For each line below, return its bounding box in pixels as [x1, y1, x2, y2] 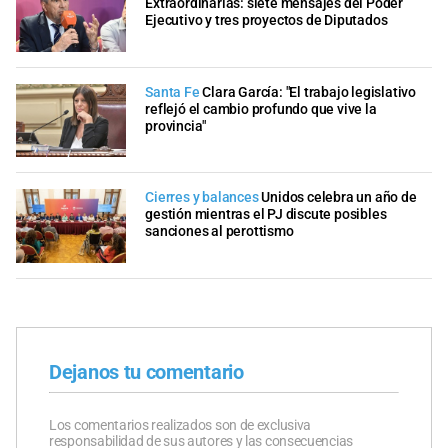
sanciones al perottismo [145, 223, 294, 241]
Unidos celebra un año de [261, 189, 417, 207]
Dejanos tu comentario [49, 359, 244, 384]
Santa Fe [145, 83, 200, 101]
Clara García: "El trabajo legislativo [202, 83, 417, 101]
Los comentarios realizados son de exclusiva [49, 416, 312, 433]
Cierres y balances [145, 189, 259, 207]
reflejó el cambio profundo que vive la [145, 100, 377, 118]
